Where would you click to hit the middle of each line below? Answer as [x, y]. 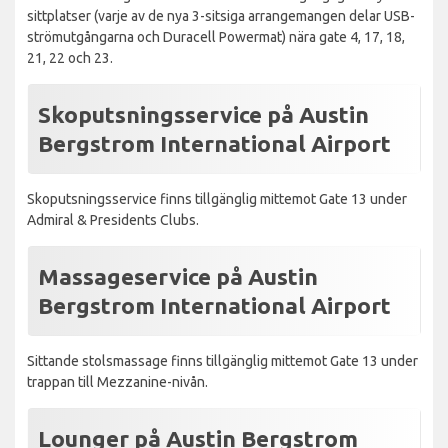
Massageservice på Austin [178, 276]
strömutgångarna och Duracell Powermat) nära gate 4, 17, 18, [216, 36]
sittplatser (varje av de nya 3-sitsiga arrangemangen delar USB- [221, 15]
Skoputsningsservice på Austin [203, 114]
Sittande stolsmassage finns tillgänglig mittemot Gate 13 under [222, 360]
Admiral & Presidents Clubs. [113, 219]
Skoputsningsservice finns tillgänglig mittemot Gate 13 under [217, 198]
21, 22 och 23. [70, 57]
